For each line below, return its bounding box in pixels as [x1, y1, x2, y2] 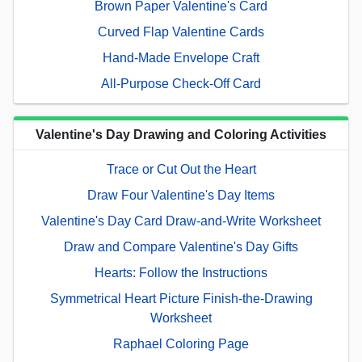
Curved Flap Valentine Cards [98, 25, 264, 40]
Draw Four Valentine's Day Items [87, 188, 275, 203]
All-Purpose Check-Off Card [101, 77, 261, 91]
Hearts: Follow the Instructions [95, 266, 267, 280]
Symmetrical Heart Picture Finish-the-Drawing [49, 292, 313, 306]
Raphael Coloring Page [113, 337, 249, 351]
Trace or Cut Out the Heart [106, 162, 256, 177]
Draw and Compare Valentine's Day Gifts [64, 240, 298, 255]
